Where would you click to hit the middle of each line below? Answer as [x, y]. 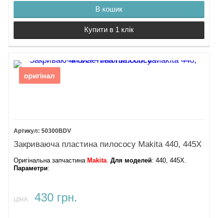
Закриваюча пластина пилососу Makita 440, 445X [108, 144]
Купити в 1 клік [109, 30]
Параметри [31, 169]
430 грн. [56, 198]
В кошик [109, 9]
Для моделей [131, 161]
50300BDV [56, 131]
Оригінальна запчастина [51, 161]
